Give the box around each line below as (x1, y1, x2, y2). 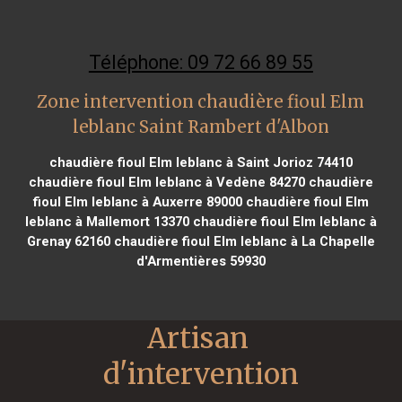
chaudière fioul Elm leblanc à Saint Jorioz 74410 (48, 153, 353, 170)
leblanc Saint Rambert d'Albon (72, 116, 329, 137)
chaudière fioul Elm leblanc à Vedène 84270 (28, 173, 305, 190)
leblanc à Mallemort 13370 (24, 213, 189, 230)
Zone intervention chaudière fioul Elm (37, 91, 365, 112)
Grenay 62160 (26, 232, 110, 249)
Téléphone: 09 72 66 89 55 (88, 50, 313, 74)
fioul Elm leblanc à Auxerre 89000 (32, 193, 242, 210)
